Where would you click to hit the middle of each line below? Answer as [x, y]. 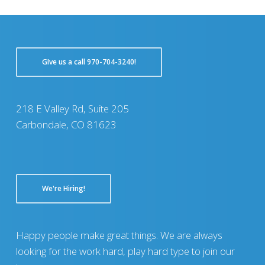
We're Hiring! [63, 188]
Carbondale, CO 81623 [66, 125]
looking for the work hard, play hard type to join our [125, 251]
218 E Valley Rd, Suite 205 [72, 109]
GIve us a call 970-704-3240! [89, 62]
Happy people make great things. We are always [119, 235]
